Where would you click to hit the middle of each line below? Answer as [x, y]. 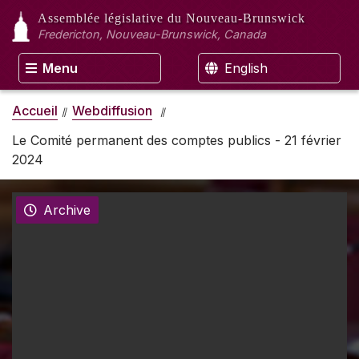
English [244, 68]
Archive [67, 210]
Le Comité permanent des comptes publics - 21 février [177, 140]
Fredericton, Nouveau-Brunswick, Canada [152, 34]
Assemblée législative [103, 18]
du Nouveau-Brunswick [236, 18]
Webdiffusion [112, 110]
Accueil [35, 110]
